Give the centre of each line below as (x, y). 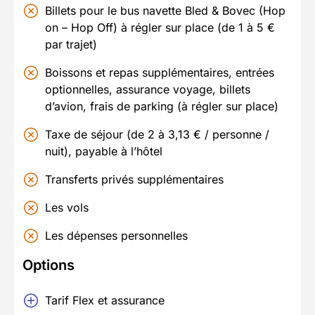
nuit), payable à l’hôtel (104, 152)
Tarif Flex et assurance (105, 301)
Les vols (67, 208)
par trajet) (71, 45)
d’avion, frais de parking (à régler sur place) (162, 107)
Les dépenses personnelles (116, 236)
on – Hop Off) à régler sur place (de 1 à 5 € (160, 28)
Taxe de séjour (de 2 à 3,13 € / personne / (157, 135)
